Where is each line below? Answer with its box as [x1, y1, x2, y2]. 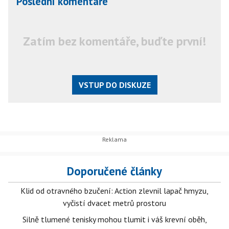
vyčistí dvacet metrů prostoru [63, 198, 166, 208]
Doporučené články [67, 164, 162, 178]
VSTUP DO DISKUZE [78, 79, 151, 90]
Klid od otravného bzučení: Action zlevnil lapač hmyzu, [20, 186, 209, 196]
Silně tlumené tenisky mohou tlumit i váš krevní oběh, [22, 214, 207, 224]
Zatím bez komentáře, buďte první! [23, 33, 206, 49]
